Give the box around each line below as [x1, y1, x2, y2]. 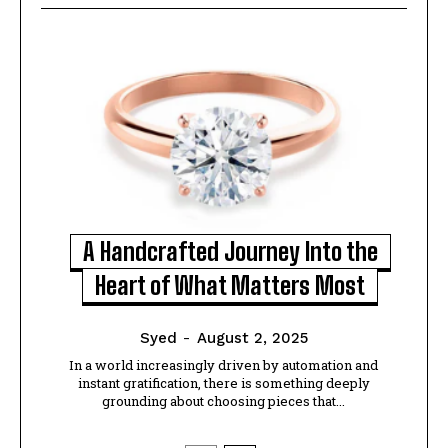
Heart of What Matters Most [95, 271, 366, 301]
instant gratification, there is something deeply [77, 374, 370, 393]
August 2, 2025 [196, 329, 308, 348]
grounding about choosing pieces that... [102, 392, 346, 411]
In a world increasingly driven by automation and [69, 356, 379, 375]
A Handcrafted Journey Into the [82, 237, 378, 267]
